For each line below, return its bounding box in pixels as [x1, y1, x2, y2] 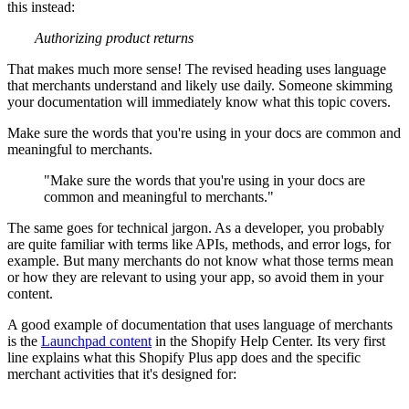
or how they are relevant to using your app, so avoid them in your [7, 269, 383, 286]
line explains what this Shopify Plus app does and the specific [7, 350, 361, 366]
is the [7, 333, 41, 350]
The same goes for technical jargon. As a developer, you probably [7, 220, 384, 236]
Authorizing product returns [35, 30, 194, 47]
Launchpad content [41, 333, 152, 350]
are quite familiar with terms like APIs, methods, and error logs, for [7, 236, 391, 253]
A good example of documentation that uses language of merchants [7, 317, 393, 333]
